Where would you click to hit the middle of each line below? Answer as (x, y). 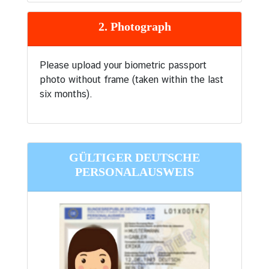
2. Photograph (134, 27)
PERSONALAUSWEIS (134, 172)
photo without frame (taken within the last (131, 80)
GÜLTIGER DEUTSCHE (134, 158)
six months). (66, 94)
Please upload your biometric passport (123, 65)
